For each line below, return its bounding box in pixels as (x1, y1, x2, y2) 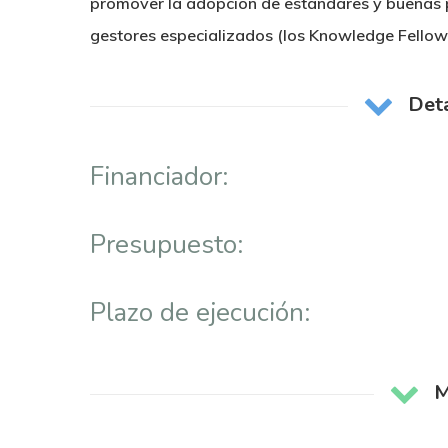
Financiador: (90, 159, 228, 194)
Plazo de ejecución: (90, 295, 310, 330)
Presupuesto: (90, 227, 243, 262)
